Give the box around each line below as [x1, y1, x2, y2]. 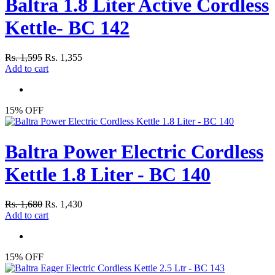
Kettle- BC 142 [5, 16, 130, 39]
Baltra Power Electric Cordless [5, 140, 263, 163]
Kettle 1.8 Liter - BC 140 [5, 163, 211, 185]
